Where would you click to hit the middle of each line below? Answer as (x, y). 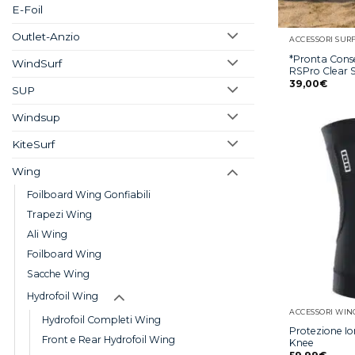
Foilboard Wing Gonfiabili (89, 195)
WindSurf (37, 64)
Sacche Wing (58, 274)
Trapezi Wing (59, 215)
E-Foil (27, 10)
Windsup (36, 118)
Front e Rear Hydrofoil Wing (109, 340)
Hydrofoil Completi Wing (101, 320)
